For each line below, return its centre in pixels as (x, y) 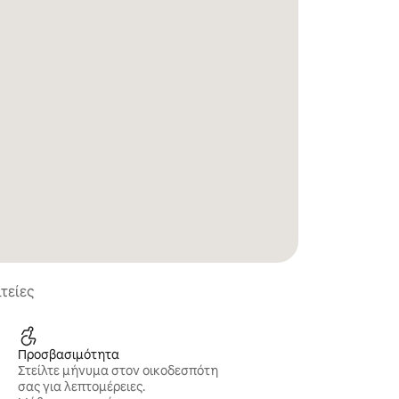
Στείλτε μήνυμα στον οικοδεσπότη (118, 370)
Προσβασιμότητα (69, 354)
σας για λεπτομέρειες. (82, 387)
